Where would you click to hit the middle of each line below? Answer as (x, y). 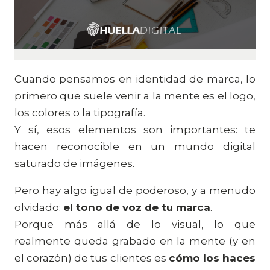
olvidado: (39, 207)
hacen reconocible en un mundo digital (135, 146)
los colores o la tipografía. (80, 113)
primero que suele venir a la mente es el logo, (135, 96)
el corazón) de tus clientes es (92, 258)
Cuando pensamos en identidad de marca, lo (135, 79)
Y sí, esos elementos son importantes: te (135, 130)
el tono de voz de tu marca (137, 207)
